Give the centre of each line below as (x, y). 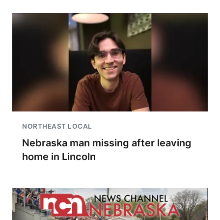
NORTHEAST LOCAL (57, 126)
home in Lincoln (59, 157)
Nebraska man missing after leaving (107, 143)
